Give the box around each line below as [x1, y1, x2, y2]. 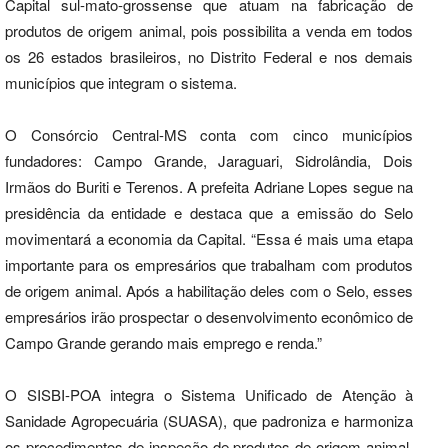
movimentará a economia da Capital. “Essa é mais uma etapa [5, 227, 413, 249]
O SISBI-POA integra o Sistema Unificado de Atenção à [5, 383, 413, 405]
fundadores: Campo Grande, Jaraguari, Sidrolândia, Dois [5, 149, 413, 171]
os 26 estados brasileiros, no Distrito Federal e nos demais [5, 45, 413, 67]
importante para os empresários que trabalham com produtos [5, 253, 413, 275]
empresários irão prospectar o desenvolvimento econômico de [5, 305, 413, 327]
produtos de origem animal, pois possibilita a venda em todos [5, 19, 413, 41]
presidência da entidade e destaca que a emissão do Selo [5, 201, 413, 223]
